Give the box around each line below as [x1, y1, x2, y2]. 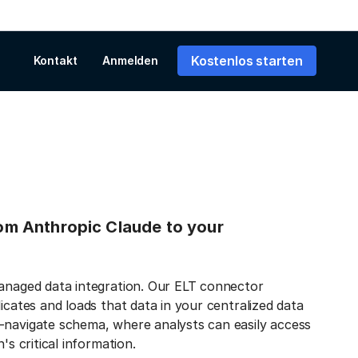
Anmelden [102, 54, 158, 67]
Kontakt [33, 54, 78, 67]
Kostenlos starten [191, 52, 303, 69]
